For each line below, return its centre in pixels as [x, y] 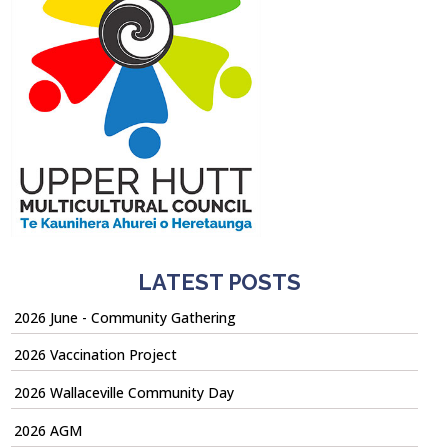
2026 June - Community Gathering [124, 317]
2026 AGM [47, 430]
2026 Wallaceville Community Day [123, 393]
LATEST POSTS [219, 281]
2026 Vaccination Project [95, 355]
